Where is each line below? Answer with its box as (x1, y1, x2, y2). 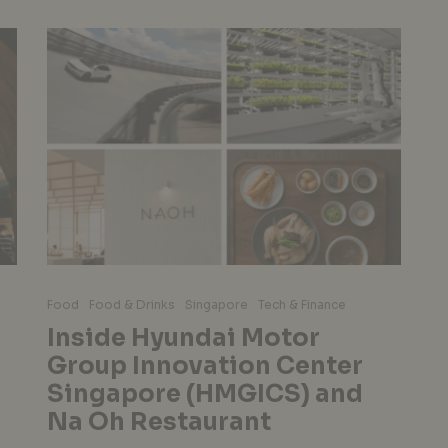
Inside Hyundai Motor (46, 322, 320, 353)
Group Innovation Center (46, 350, 363, 381)
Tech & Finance (257, 296, 346, 312)
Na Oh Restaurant (46, 406, 271, 437)
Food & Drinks (88, 296, 175, 312)
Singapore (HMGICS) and (46, 378, 363, 409)
